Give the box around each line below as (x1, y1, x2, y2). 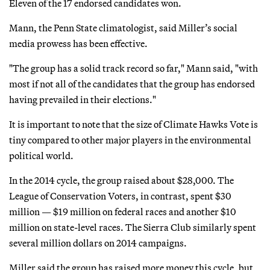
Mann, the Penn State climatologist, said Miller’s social (9, 21, 237, 34)
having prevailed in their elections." (9, 93, 156, 105)
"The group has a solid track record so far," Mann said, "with (9, 61, 258, 74)
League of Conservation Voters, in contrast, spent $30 (9, 189, 231, 202)
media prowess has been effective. (9, 37, 148, 49)
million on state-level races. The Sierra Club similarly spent (9, 221, 256, 233)
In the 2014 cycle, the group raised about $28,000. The (9, 174, 234, 186)
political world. (9, 149, 74, 162)
